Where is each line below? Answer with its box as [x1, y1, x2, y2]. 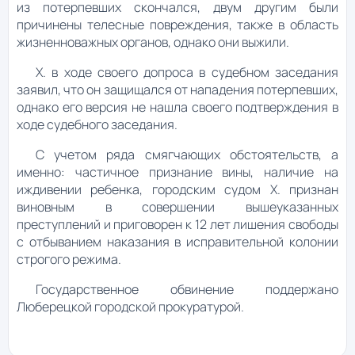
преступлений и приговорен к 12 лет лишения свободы [17, 215, 338, 233]
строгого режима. [17, 250, 121, 268]
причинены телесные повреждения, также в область [17, 15, 338, 33]
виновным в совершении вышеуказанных [17, 197, 338, 216]
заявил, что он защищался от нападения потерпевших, [17, 80, 338, 98]
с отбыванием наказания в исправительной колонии [17, 232, 338, 250]
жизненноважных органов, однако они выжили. [17, 32, 289, 51]
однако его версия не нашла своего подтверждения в [17, 97, 338, 116]
